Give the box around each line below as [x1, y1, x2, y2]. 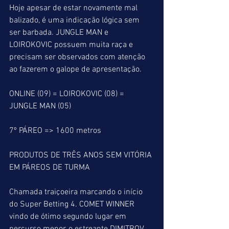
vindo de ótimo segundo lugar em [9, 212, 128, 222]
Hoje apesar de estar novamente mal [9, 3, 140, 13]
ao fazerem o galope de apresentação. [9, 64, 144, 75]
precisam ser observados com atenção [9, 52, 147, 62]
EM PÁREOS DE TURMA [9, 163, 90, 173]
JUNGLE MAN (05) [9, 101, 71, 111]
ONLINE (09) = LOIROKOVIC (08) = [9, 89, 126, 99]
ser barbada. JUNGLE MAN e [9, 28, 110, 38]
